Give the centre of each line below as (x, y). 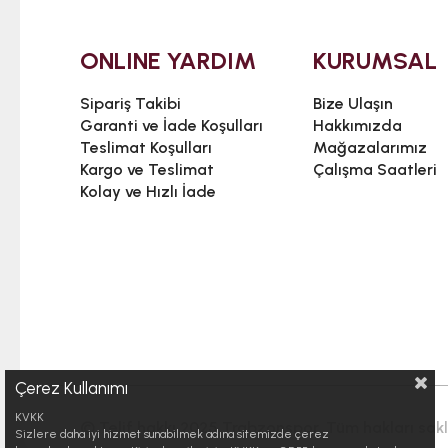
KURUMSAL (375, 60)
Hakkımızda (358, 125)
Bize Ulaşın (353, 103)
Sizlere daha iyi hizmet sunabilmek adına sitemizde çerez (172, 434)
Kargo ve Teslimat (147, 169)
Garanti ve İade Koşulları (171, 125)
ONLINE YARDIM (168, 60)
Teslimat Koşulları (146, 147)
